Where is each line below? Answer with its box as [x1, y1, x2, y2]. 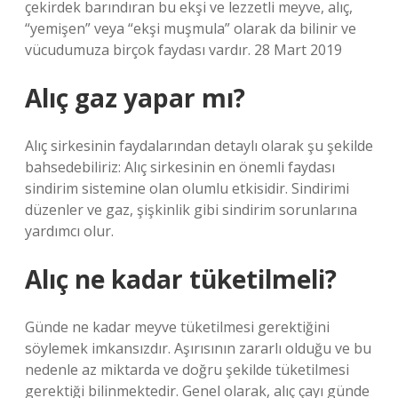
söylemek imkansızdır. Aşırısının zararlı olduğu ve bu [25, 338, 371, 358]
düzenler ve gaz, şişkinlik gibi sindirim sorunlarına [25, 200, 357, 219]
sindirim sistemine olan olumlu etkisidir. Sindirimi [25, 179, 349, 198]
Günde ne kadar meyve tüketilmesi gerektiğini [25, 317, 330, 337]
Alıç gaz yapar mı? [25, 81, 245, 115]
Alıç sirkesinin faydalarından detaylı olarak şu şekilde [25, 136, 373, 155]
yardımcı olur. [25, 221, 114, 241]
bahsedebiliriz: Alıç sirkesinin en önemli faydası [25, 157, 335, 177]
